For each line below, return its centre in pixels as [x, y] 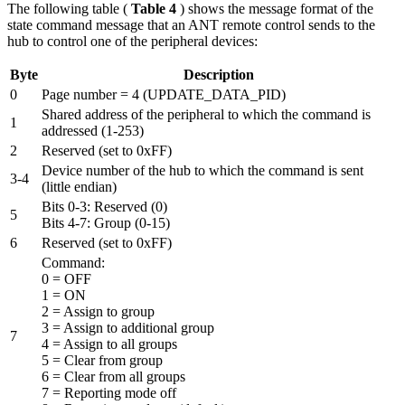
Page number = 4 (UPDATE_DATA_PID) [164, 95]
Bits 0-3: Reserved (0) [104, 207]
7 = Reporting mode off [109, 393]
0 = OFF [66, 279]
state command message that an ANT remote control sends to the [191, 25]
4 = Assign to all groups [109, 344]
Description [218, 75]
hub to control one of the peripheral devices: [132, 42]
